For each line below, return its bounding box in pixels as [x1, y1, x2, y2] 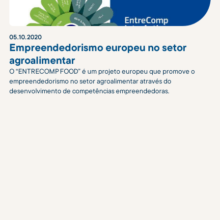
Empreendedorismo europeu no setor [9, 40, 187, 54]
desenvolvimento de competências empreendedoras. [9, 86, 170, 95]
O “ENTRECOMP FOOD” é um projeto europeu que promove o [9, 66, 195, 76]
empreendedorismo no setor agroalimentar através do [9, 76, 172, 85]
